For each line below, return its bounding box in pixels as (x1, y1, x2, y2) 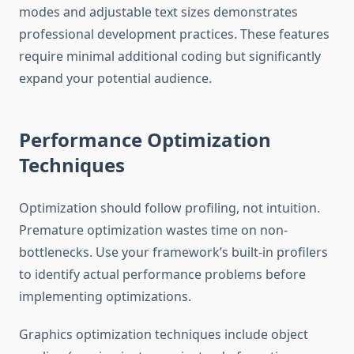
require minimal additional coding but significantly (19, 47, 321, 66)
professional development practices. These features (19, 25, 330, 43)
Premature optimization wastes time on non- (19, 221, 288, 239)
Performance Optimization (19, 126, 271, 153)
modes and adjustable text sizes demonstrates (19, 3, 298, 21)
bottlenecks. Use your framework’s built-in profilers (19, 243, 328, 262)
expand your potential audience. (19, 70, 212, 88)
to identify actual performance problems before (19, 265, 306, 284)
